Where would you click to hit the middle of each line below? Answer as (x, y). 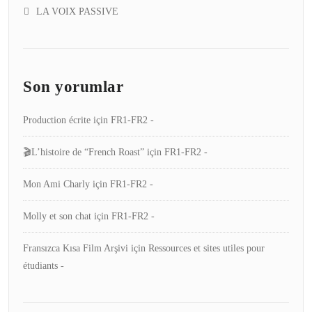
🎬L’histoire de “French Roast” (84, 153)
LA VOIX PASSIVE (77, 12)
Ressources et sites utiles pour (206, 249)
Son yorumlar (73, 87)
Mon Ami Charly (56, 185)
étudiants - (44, 266)
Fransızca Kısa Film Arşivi (76, 249)
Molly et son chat (57, 217)
